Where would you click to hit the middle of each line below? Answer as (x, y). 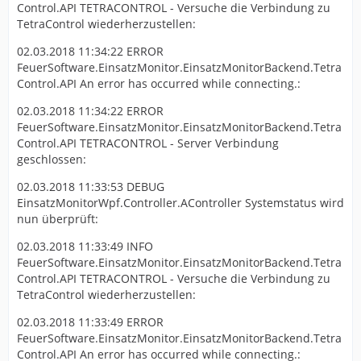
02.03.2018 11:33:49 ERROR (90, 322)
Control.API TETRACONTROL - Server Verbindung (148, 143)
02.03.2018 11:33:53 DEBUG (91, 186)
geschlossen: (52, 159)
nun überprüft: (58, 218)
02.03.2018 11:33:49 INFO (85, 246)
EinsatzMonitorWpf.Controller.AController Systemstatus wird (180, 202)
